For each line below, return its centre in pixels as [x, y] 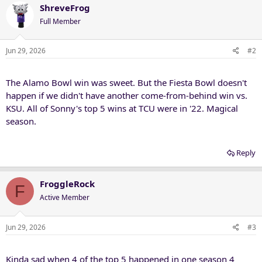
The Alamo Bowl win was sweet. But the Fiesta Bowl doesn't [126, 82]
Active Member [65, 197]
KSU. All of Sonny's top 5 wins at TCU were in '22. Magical [122, 108]
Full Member [60, 21]
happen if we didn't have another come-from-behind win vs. [127, 95]
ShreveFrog [65, 7]
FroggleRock [67, 184]
